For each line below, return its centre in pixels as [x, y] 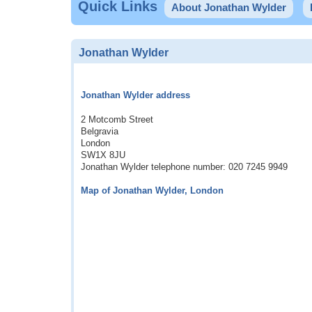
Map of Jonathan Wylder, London [152, 191]
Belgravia [100, 132]
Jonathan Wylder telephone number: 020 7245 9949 [184, 167]
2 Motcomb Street [117, 120]
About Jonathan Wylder [229, 7]
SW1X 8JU [103, 155]
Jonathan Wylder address [135, 95]
